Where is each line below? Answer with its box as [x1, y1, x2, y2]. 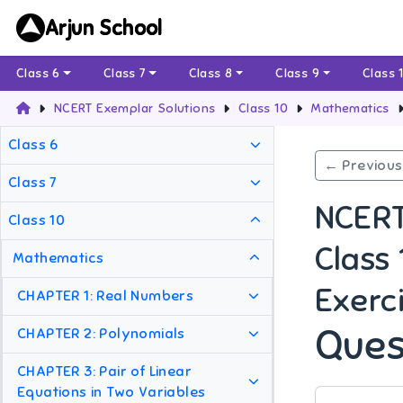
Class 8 [188, 66, 233, 82]
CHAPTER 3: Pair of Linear [17, 363, 192, 381]
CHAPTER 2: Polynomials [17, 325, 185, 344]
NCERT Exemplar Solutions [53, 101, 216, 117]
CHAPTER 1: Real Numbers [17, 287, 194, 306]
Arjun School [45, 14, 163, 41]
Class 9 [275, 66, 320, 82]
